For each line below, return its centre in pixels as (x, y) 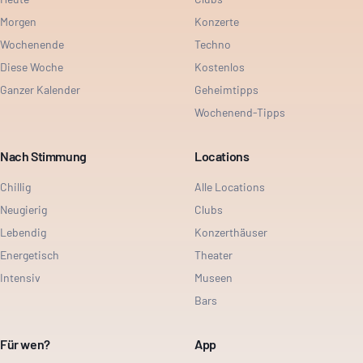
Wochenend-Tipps (240, 112)
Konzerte (217, 21)
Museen (214, 278)
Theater (214, 255)
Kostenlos (220, 67)
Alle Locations (230, 187)
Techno (213, 44)
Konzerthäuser (231, 232)
